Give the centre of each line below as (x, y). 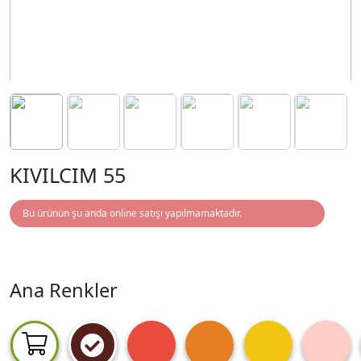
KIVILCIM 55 (68, 175)
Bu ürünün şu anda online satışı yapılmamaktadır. (132, 213)
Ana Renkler (64, 290)
